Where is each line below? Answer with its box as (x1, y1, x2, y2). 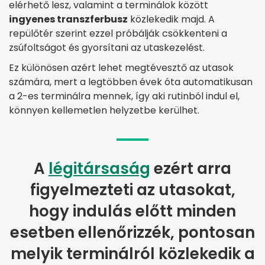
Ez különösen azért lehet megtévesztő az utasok (9, 61, 234, 75)
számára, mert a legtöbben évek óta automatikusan (9, 75, 253, 89)
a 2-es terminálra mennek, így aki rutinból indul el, (9, 89, 240, 104)
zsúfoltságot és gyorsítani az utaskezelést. (9, 41, 205, 55)
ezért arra (150, 158, 231, 180)
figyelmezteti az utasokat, (30, 179, 235, 201)
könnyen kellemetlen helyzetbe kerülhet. (9, 104, 199, 118)
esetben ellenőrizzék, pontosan (10, 222, 255, 244)
